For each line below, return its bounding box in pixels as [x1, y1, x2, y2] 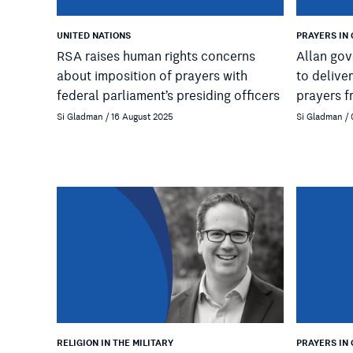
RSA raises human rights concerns [57, 46, 255, 67]
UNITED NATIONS [57, 28, 131, 43]
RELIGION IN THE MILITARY [57, 336, 173, 351]
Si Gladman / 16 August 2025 [57, 110, 173, 124]
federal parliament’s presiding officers [57, 85, 280, 106]
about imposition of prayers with [57, 65, 247, 87]
